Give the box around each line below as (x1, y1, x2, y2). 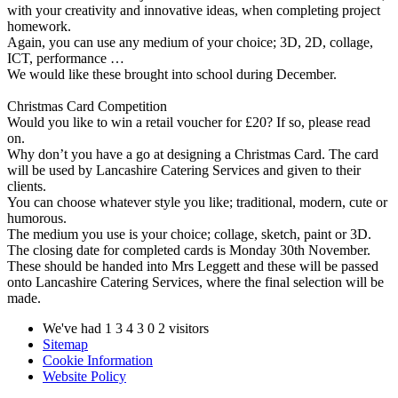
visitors (169, 321, 209, 337)
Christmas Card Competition (7, 99, 167, 115)
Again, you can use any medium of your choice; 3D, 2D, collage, (7, 35, 373, 51)
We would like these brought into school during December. (7, 67, 337, 83)
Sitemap (43, 337, 88, 353)
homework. (7, 19, 71, 35)
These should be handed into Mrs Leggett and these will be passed (7, 259, 378, 275)
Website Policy (43, 369, 126, 385)
